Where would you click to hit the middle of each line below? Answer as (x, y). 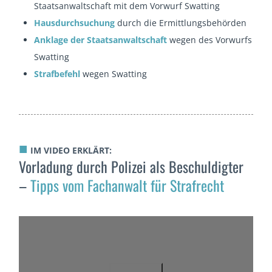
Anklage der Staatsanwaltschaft (101, 39)
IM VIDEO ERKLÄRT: (70, 150)
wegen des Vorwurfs (210, 39)
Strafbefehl (57, 73)
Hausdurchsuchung (75, 22)
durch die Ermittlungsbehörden (181, 22)
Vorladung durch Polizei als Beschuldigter (131, 166)
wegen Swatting (114, 73)
